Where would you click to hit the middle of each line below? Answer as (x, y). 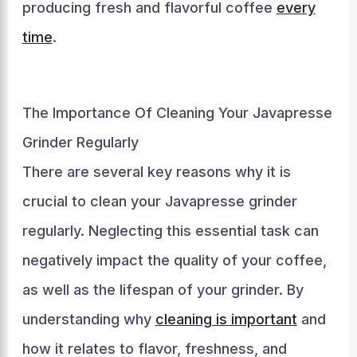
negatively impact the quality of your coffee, (174, 260)
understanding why (88, 319)
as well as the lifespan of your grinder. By (163, 290)
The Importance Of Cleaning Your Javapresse (177, 113)
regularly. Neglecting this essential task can (170, 231)
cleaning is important (226, 319)
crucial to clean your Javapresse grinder (159, 201)
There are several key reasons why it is (156, 172)
